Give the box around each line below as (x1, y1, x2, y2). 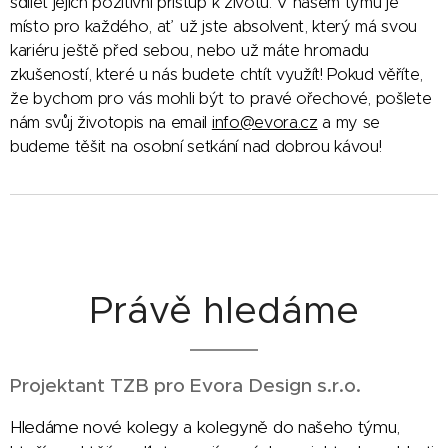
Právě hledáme (89, 286, 359, 333)
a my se (317, 111, 380, 132)
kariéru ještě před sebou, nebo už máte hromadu (10, 39, 369, 60)
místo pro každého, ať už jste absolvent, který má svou (10, 15, 417, 36)
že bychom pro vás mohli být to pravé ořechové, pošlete (10, 87, 432, 108)
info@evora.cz (211, 111, 318, 132)
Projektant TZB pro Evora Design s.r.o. (10, 372, 361, 397)
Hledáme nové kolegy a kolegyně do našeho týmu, (10, 415, 400, 438)
